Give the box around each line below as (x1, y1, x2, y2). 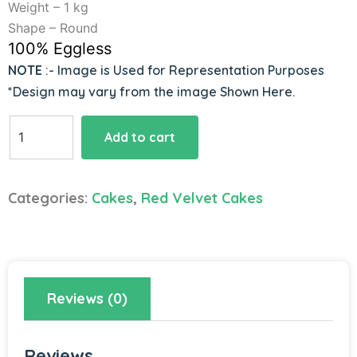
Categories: (8, 188, 92, 207)
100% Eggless (8, 38, 112, 58)
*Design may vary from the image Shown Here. (8, 83, 295, 100)
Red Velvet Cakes (141, 188, 263, 207)
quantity (7, 198, 64, 216)
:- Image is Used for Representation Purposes (42, 61, 324, 78)
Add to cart (104, 128, 175, 145)
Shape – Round (8, 19, 98, 36)
